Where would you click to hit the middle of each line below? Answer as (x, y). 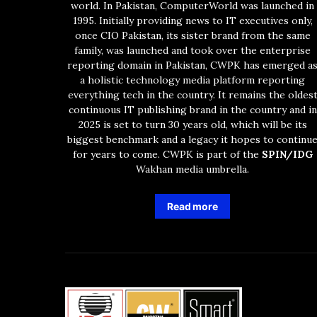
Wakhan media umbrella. (192, 169)
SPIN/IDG (287, 155)
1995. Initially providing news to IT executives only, (192, 21)
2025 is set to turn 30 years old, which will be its (192, 125)
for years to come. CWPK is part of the (167, 155)
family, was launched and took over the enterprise (192, 51)
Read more (192, 207)
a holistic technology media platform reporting (192, 80)
